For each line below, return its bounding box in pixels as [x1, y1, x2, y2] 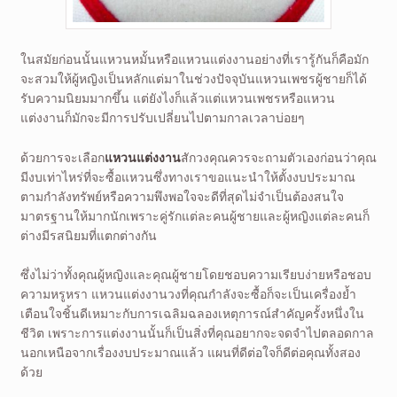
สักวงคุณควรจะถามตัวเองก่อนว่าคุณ [180, 148, 377, 166]
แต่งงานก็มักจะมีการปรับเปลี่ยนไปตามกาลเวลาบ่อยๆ [19, 109, 305, 127]
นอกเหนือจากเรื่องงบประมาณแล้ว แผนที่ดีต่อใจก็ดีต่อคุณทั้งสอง [19, 344, 361, 362]
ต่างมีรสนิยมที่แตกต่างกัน [19, 226, 157, 244]
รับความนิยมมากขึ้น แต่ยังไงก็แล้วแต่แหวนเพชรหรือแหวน [19, 90, 335, 107]
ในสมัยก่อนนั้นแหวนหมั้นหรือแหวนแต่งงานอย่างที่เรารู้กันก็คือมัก [19, 51, 369, 68]
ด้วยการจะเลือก [19, 148, 105, 166]
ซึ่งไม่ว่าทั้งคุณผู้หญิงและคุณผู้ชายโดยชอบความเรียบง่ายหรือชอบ [19, 266, 371, 284]
